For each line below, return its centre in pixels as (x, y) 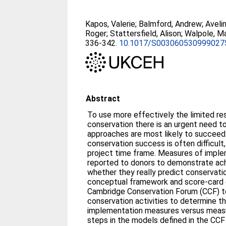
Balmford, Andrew (171, 24)
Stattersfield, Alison (146, 34)
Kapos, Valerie (110, 24)
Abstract (103, 98)
